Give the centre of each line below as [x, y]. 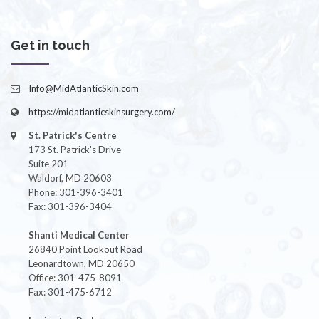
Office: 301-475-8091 [75, 278]
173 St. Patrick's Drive [75, 150]
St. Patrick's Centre [73, 136]
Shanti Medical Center [79, 235]
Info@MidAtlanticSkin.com [84, 89]
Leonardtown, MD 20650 [82, 264]
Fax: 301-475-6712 [70, 292]
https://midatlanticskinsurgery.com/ [102, 112]
